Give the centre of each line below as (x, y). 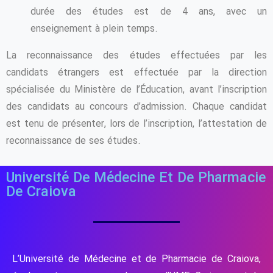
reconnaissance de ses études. (73, 141)
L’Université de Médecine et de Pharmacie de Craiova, (136, 259)
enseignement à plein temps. (94, 29)
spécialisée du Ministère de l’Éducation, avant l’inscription (136, 90)
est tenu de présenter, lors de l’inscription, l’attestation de (136, 124)
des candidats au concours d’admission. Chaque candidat (136, 107)
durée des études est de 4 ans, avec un (149, 12)
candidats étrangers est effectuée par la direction (136, 73)
